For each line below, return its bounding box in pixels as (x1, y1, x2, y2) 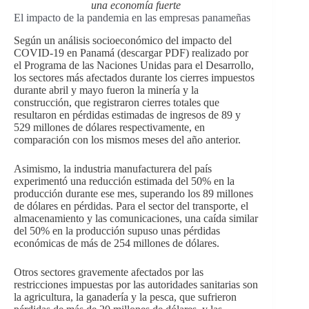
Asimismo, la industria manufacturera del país (14, 163, 212, 175)
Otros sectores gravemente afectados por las (14, 266, 203, 279)
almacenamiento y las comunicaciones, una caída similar (14, 212, 258, 225)
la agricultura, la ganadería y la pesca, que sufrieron (14, 291, 237, 303)
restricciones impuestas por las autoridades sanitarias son (14, 279, 258, 291)
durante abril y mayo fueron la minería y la (14, 84, 199, 97)
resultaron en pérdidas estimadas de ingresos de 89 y (14, 109, 241, 121)
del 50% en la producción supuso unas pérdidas (14, 225, 220, 237)
